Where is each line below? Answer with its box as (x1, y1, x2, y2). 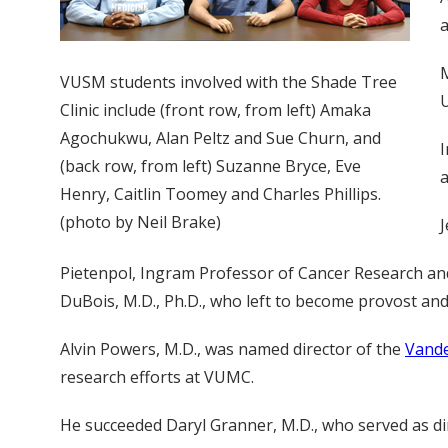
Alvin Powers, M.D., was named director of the (60, 338, 405, 361)
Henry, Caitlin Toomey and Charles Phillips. (60, 183, 381, 206)
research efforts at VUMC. (60, 366, 254, 389)
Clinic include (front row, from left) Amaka (60, 99, 371, 122)
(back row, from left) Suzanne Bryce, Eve (60, 155, 361, 178)
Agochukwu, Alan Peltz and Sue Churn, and (60, 127, 381, 150)
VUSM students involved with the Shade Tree (60, 71, 397, 94)
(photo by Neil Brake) (60, 211, 221, 234)
